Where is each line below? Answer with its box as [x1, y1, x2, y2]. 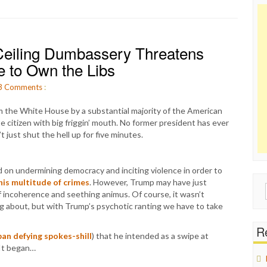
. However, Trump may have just [89, 177, 207, 187]
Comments [4, 82, 42, 92]
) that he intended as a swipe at [92, 231, 209, 241]
